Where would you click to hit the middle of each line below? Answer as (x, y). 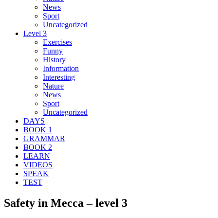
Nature (53, 86)
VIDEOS (38, 164)
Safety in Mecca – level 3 (66, 203)
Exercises (57, 42)
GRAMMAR (44, 138)
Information (61, 68)
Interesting (59, 77)
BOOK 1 (38, 129)
